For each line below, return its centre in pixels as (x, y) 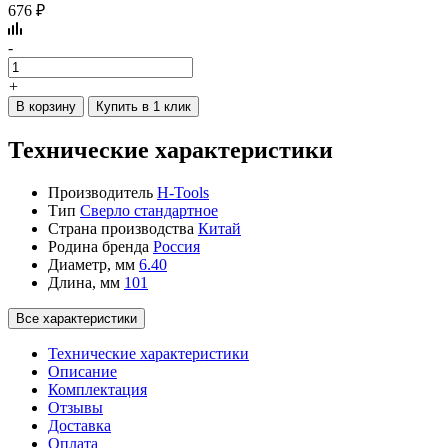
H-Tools (183, 192)
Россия (176, 246)
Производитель (100, 192)
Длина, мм (84, 282)
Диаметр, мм (91, 264)
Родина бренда (98, 246)
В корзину (46, 106)
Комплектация (97, 389)
